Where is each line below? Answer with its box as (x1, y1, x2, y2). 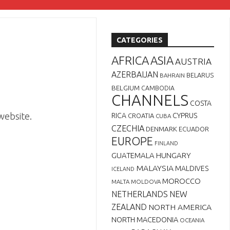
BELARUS (186, 71, 214, 79)
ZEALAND (111, 202, 147, 212)
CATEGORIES (117, 36, 163, 44)
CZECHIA (111, 124, 144, 133)
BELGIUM (111, 84, 140, 92)
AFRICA (111, 54, 149, 67)
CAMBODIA (141, 85, 175, 91)
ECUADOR (179, 125, 209, 132)
